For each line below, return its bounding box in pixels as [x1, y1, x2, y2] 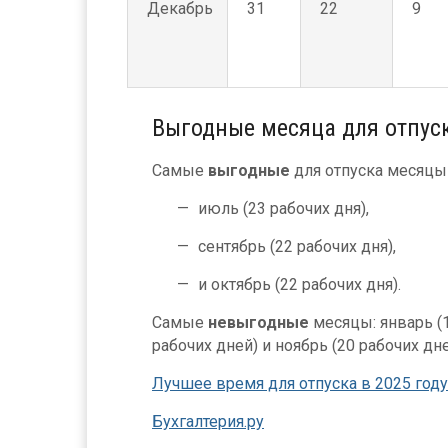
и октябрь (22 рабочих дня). [198, 275, 401, 294]
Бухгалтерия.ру [152, 412, 264, 431]
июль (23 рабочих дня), [198, 199, 369, 218]
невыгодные [208, 313, 309, 332]
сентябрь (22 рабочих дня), [198, 237, 396, 256]
